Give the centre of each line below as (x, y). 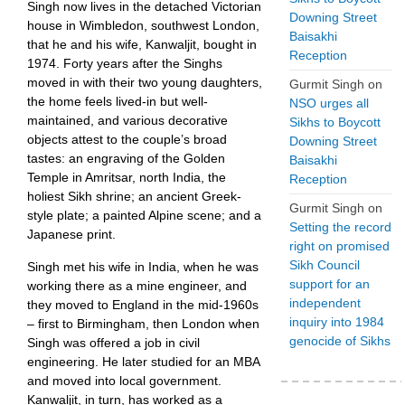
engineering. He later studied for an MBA (143, 362)
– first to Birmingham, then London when (143, 324)
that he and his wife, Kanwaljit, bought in (142, 44)
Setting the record (340, 227)
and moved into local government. (124, 381)
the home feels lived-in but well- (118, 101)
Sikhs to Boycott (335, 122)
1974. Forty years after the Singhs (125, 63)
